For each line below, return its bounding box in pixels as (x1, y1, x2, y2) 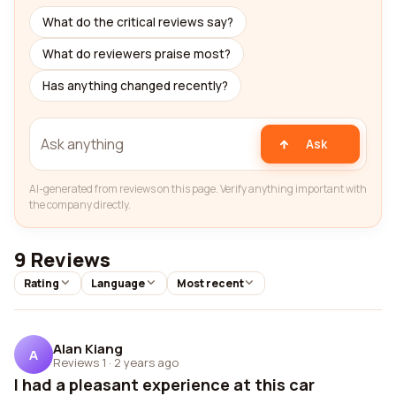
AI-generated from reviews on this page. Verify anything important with (29, 181, 367, 196)
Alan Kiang (53, 339, 123, 358)
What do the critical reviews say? (42, 14, 233, 30)
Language (90, 276, 145, 291)
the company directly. (29, 197, 131, 212)
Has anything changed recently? (42, 78, 228, 94)
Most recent (176, 276, 244, 291)
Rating (24, 276, 59, 291)
